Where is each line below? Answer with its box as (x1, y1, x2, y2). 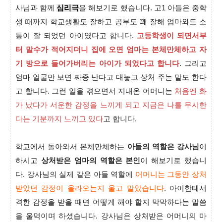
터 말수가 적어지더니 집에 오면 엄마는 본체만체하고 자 (15, 46, 207, 54)
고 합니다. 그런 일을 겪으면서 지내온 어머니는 (15, 87, 175, 96)
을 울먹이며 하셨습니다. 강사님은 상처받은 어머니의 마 (15, 212, 207, 221)
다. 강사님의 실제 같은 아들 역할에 (15, 170, 135, 179)
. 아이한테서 (164, 184, 207, 193)
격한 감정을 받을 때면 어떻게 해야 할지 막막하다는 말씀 (15, 198, 207, 207)
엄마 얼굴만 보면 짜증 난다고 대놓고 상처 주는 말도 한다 (15, 73, 207, 82)
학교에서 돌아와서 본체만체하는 (15, 143, 127, 151)
